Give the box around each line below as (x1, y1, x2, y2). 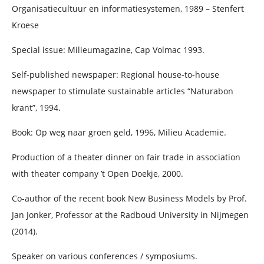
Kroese (12, 19, 39, 31)
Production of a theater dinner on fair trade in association (12, 151, 240, 163)
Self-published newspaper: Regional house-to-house (12, 69, 219, 81)
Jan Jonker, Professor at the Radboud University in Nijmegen (12, 209, 249, 221)
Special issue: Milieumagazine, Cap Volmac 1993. (12, 44, 204, 56)
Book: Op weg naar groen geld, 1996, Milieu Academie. (12, 127, 226, 138)
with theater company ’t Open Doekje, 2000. (12, 168, 183, 180)
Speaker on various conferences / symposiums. (12, 250, 197, 262)
